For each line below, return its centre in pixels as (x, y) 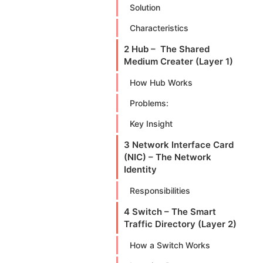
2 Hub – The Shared (167, 49)
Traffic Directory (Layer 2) (180, 224)
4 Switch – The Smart (170, 212)
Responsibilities (160, 190)
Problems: (149, 103)
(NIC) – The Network (168, 157)
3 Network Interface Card (179, 145)
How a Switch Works (170, 245)
